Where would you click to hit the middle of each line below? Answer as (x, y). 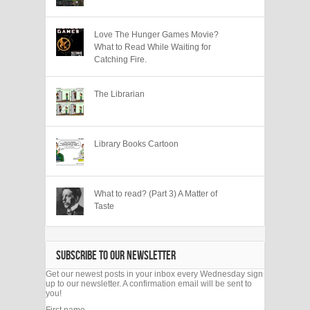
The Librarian (119, 94)
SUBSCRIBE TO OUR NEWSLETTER (116, 255)
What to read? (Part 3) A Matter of (156, 193)
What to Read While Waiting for (153, 47)
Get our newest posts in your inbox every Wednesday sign (154, 274)
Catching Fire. (120, 59)
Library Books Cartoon (136, 144)
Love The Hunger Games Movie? (156, 34)
